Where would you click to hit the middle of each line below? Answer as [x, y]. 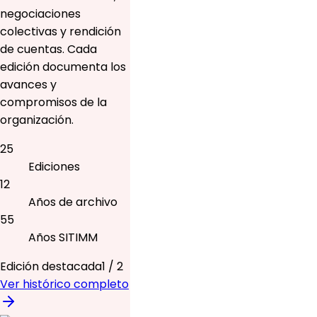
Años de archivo [73, 202]
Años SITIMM [63, 237]
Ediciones [54, 166]
